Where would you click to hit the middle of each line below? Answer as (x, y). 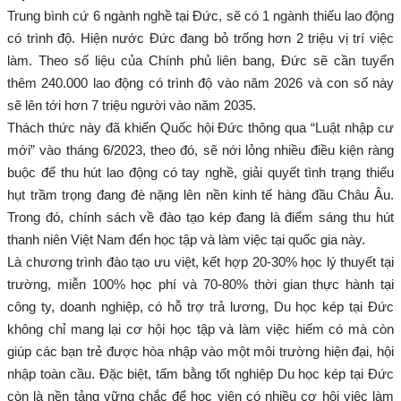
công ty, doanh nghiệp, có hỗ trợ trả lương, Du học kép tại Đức (200, 306)
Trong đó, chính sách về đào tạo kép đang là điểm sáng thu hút (200, 217)
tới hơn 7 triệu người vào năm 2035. (111, 105)
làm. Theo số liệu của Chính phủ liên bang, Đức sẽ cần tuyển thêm (200, 60)
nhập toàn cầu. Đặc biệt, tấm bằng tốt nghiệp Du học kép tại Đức (200, 373)
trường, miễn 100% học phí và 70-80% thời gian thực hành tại (200, 284)
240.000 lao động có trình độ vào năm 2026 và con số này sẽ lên (200, 82)
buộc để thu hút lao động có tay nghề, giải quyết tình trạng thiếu (200, 172)
